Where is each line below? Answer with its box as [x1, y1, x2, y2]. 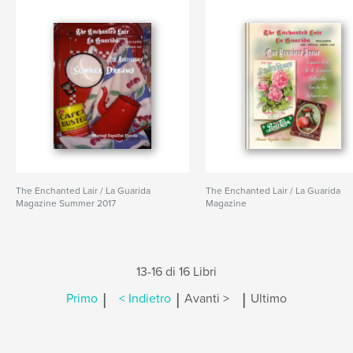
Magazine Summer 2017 [16, 198, 116, 209]
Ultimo [251, 291, 287, 307]
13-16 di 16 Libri [136, 264, 217, 280]
